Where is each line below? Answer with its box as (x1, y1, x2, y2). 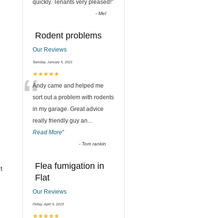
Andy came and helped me (33, 82, 104, 89)
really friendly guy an (33, 117, 88, 124)
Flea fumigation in (35, 161, 104, 171)
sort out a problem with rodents (33, 94, 114, 101)
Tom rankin (82, 141, 107, 146)
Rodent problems (35, 31, 102, 40)
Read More (33, 129, 62, 136)
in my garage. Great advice (33, 106, 104, 112)
